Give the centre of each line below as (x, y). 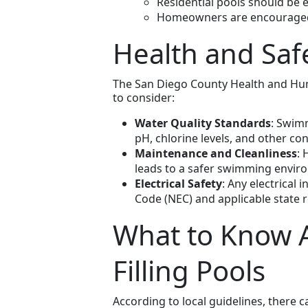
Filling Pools (189, 271)
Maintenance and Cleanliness (216, 154)
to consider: (143, 98)
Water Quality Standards (202, 123)
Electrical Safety (178, 184)
